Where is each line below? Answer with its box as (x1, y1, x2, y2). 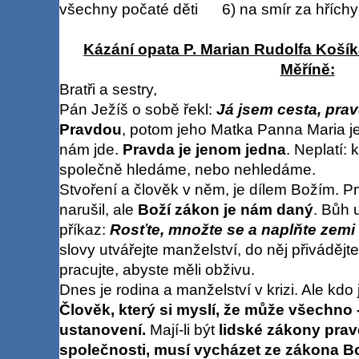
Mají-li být (145, 321, 219, 338)
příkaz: (58, 220, 110, 238)
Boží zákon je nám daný (137, 200, 313, 218)
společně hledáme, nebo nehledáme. (58, 160, 316, 178)
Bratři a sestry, (58, 80, 157, 98)
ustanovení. (58, 321, 146, 338)
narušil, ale (58, 200, 138, 218)
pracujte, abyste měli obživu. (58, 260, 255, 278)
